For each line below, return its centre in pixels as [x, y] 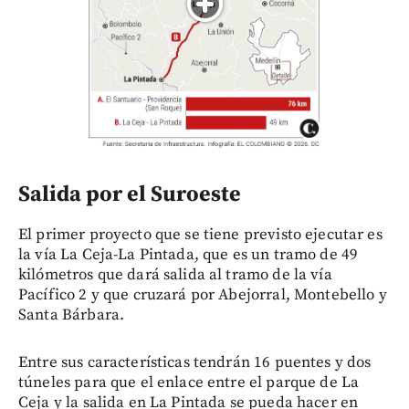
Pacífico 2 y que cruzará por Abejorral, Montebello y [203, 295]
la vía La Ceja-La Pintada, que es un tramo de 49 [189, 255]
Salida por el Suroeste [130, 195]
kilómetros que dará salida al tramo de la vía [175, 275]
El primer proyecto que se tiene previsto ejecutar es [200, 235]
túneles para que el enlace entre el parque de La [189, 383]
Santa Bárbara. [72, 315]
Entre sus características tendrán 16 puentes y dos [195, 363]
